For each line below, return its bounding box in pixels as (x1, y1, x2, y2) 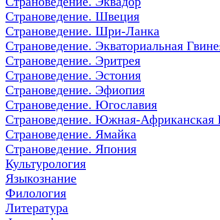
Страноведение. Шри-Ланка (5, 24, 160, 38)
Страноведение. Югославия (5, 97, 157, 112)
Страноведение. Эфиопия (5, 82, 145, 97)
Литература (5, 200, 68, 215)
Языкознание (5, 171, 77, 186)
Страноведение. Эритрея (5, 53, 140, 68)
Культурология (5, 156, 86, 171)
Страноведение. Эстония (5, 68, 141, 82)
